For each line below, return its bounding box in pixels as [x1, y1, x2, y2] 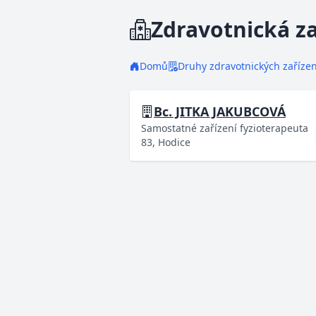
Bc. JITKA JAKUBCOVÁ [154, 103, 286, 120]
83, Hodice [141, 135, 190, 149]
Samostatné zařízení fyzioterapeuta [141, 121, 308, 135]
